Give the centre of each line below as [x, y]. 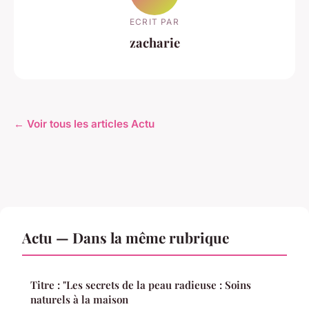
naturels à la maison [79, 300]
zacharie [154, 42]
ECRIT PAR [154, 21]
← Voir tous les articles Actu [84, 124]
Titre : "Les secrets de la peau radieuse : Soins [141, 285]
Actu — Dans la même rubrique [126, 238]
